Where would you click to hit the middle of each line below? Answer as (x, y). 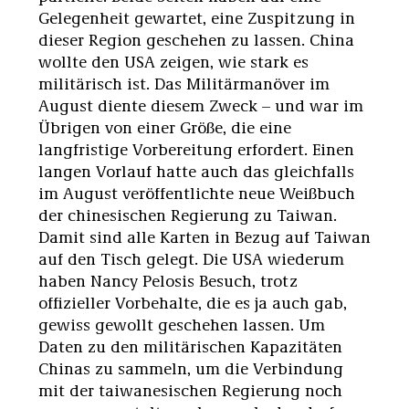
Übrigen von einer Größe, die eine (165, 126)
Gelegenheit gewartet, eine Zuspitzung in (197, 17)
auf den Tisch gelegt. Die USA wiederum (191, 258)
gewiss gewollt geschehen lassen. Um (182, 324)
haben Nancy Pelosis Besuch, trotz (168, 280)
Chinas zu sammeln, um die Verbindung (191, 367)
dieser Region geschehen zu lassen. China (196, 39)
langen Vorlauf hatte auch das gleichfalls (196, 170)
